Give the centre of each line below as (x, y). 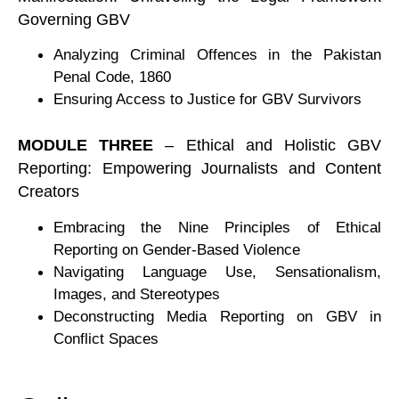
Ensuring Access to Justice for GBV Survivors (208, 99)
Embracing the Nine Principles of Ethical (217, 227)
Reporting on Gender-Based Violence (177, 249)
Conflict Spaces (106, 338)
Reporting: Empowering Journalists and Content (199, 169)
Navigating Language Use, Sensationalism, (217, 271)
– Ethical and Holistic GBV (268, 146)
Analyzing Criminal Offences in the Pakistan (217, 55)
